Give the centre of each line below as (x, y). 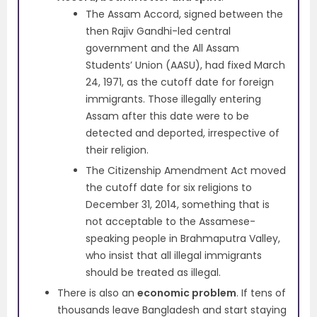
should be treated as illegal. (153, 273)
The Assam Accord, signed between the (184, 15)
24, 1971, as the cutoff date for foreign (180, 82)
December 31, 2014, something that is (178, 205)
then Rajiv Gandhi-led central (158, 31)
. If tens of (261, 293)
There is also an (97, 293)
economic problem (187, 293)
